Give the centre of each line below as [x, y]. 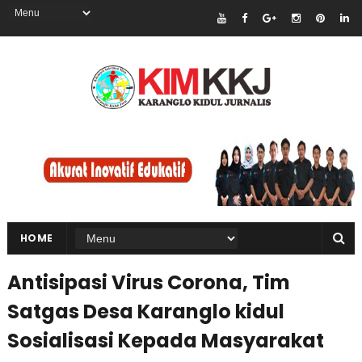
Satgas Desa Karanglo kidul [145, 312]
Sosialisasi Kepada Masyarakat [165, 341]
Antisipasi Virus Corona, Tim [148, 283]
